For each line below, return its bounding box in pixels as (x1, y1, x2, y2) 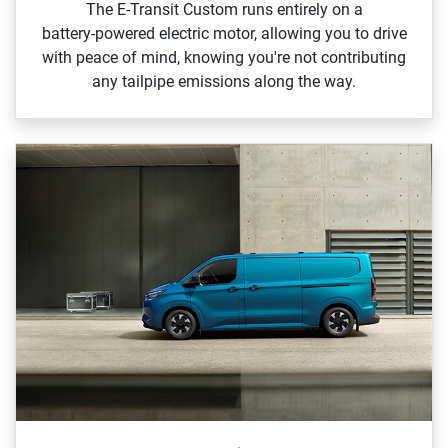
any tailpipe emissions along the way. (92, 72, 356, 92)
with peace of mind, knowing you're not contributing (42, 48, 406, 68)
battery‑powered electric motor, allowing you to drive (41, 24, 407, 44)
